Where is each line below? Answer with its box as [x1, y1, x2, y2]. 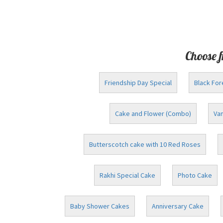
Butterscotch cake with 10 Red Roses [89, 140, 201, 149]
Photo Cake [177, 171, 212, 180]
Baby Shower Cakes [70, 202, 129, 211]
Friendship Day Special [105, 78, 172, 87]
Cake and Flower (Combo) [114, 109, 191, 118]
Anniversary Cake [151, 202, 204, 211]
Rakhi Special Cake [99, 171, 155, 180]
